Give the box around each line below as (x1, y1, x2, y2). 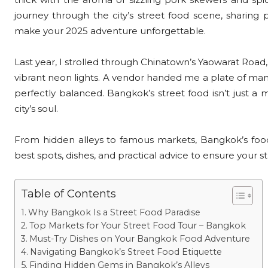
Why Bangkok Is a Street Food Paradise (28, 207, 200, 218)
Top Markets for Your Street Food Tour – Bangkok (29, 220, 246, 232)
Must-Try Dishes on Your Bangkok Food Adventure (29, 233, 250, 245)
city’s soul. (14, 103, 58, 115)
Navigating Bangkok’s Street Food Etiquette (29, 246, 222, 258)
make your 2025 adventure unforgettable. (14, 25, 206, 37)
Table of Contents (21, 187, 116, 201)
